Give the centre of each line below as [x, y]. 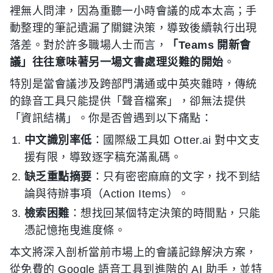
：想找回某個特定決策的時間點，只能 [165, 213]
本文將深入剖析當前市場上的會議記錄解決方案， [133, 252]
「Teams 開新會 [209, 45]
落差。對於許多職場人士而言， [89, 45]
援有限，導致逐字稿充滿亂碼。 [103, 157]
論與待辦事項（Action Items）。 [107, 194]
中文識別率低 [58, 140]
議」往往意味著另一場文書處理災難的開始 [117, 62]
